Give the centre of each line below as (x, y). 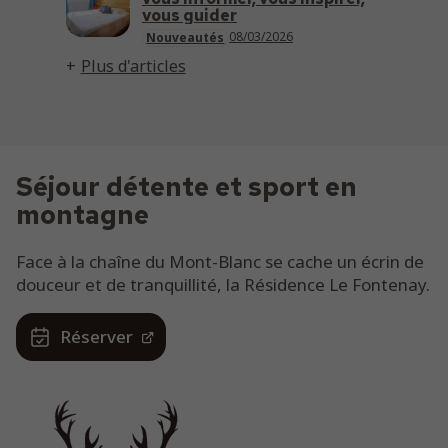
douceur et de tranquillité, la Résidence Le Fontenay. (223, 285)
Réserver (96, 337)
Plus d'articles (133, 66)
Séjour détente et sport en (186, 186)
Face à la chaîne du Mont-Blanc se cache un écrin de (220, 262)
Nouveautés (185, 38)
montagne (82, 214)
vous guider (189, 16)
